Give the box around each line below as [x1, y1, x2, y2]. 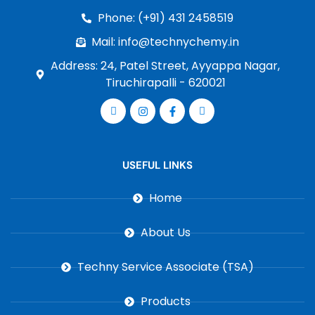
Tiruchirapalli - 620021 [105, 75, 226, 91]
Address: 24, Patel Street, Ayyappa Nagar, [51, 58, 281, 75]
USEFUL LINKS [122, 158, 193, 173]
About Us [140, 224, 191, 241]
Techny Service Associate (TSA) [77, 259, 254, 276]
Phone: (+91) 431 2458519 [97, 10, 233, 27]
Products [140, 293, 191, 310]
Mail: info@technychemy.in [91, 34, 240, 51]
